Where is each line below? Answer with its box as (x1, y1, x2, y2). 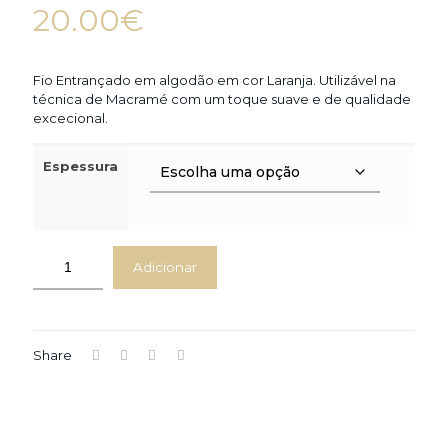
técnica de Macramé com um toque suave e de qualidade (33, 91, 411, 107)
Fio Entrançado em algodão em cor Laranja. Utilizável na (33, 72, 396, 88)
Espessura (43, 158, 118, 174)
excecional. (33, 110, 108, 126)
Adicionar (133, 259, 197, 275)
